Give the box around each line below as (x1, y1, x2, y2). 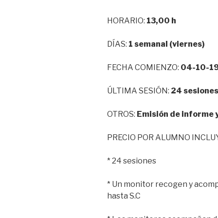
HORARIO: (107, 16, 146, 25)
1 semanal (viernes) (128, 39, 205, 49)
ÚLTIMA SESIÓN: (107, 86, 171, 95)
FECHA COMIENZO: (107, 62, 181, 72)
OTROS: (107, 109, 137, 119)
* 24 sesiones (107, 156, 156, 165)
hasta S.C (107, 191, 141, 200)
